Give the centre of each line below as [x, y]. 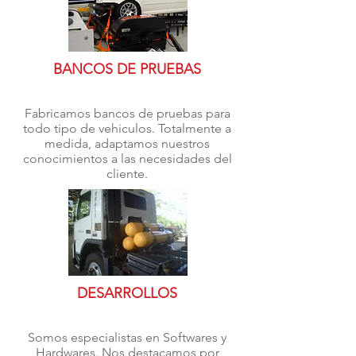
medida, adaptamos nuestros [127, 143]
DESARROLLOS [127, 293]
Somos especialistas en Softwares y [127, 337]
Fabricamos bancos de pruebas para [127, 113]
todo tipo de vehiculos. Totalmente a [127, 128]
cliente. [127, 174]
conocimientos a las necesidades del [127, 159]
